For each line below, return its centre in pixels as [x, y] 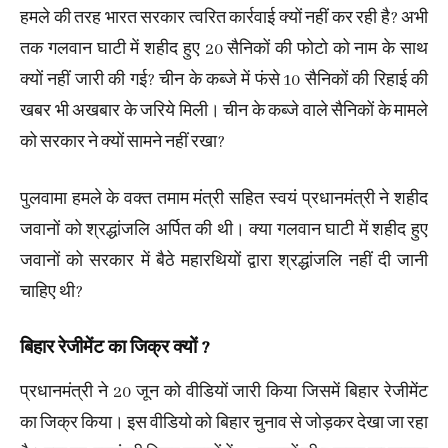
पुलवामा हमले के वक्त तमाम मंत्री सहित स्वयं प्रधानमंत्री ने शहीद [224, 200]
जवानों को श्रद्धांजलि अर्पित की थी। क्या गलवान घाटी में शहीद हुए [224, 231]
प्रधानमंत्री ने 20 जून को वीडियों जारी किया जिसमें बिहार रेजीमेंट [224, 393]
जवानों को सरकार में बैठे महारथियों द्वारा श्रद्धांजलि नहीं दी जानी [224, 262]
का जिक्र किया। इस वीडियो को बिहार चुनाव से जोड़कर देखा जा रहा [224, 424]
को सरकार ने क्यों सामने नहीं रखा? [122, 143]
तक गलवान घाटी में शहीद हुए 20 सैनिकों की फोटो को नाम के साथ [224, 50]
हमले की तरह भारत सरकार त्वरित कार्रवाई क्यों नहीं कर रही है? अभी [224, 19]
